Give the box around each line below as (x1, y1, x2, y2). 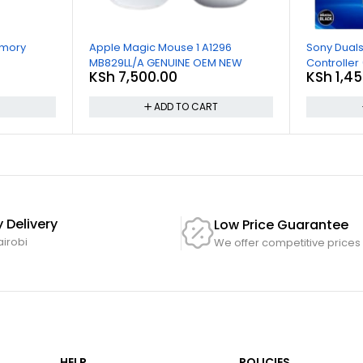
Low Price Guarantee (214, 215, 348, 234)
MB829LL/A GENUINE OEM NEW (218, 55, 242, 71)
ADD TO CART (153, 100, 218, 114)
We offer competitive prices (214, 234, 361, 250)
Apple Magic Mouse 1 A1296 (88, 40, 232, 56)
